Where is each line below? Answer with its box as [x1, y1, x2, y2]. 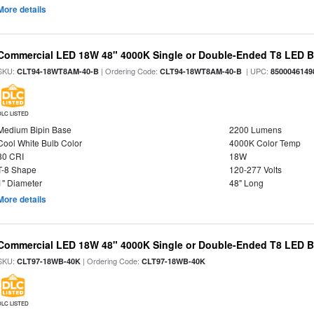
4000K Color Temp [228, 137, 301, 149]
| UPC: [242, 65, 271, 76]
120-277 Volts [228, 163, 282, 175]
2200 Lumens [228, 123, 282, 135]
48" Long [228, 177, 264, 189]
